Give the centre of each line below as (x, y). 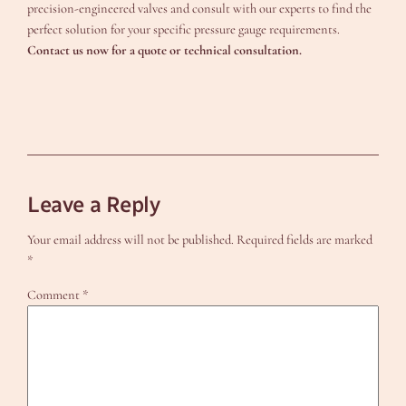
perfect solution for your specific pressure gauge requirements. (184, 30)
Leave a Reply (94, 204)
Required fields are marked (305, 240)
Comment (55, 295)
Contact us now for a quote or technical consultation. (165, 51)
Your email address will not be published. (131, 240)
